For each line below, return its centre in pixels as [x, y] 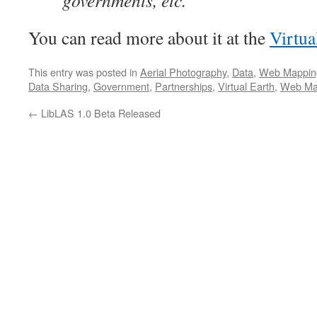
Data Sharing [58, 86]
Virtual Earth [246, 86]
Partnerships [184, 86]
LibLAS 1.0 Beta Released [99, 113]
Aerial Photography [183, 72]
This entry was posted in [84, 72]
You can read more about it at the [149, 38]
